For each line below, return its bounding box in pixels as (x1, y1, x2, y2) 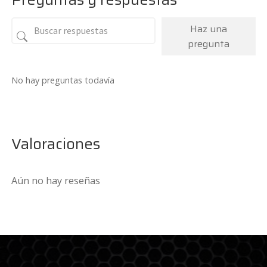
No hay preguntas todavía (11, 74, 115, 86)
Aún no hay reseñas (11, 173, 101, 187)
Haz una (190, 21, 228, 36)
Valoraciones (11, 131, 101, 156)
